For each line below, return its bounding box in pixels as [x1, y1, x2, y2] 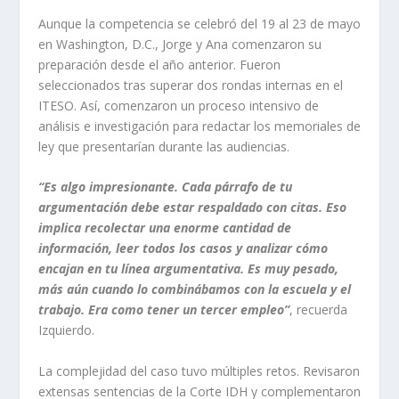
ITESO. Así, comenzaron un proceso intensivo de [37, 96, 319, 114]
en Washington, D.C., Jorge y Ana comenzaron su [37, 35, 322, 53]
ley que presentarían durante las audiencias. [37, 137, 289, 155]
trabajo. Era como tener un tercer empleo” [37, 301, 289, 319]
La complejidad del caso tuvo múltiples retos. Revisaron [37, 362, 360, 379]
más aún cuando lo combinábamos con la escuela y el [37, 281, 351, 298]
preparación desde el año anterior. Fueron [37, 55, 281, 73]
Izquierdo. [37, 322, 94, 339]
